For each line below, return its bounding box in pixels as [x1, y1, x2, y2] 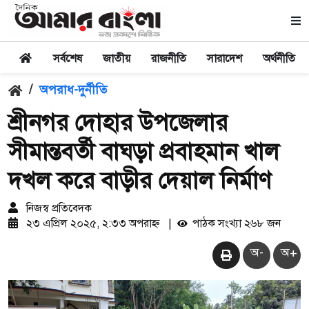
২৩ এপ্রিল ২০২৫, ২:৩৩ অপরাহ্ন [23, 217, 163, 230]
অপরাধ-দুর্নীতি [39, 82, 107, 97]
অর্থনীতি [263, 52, 295, 66]
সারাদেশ [207, 52, 242, 66]
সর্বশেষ [53, 52, 82, 66]
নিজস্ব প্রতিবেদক [23, 201, 92, 215]
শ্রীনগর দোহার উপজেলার [8, 108, 228, 137]
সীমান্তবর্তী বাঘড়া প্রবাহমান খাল [8, 137, 279, 166]
